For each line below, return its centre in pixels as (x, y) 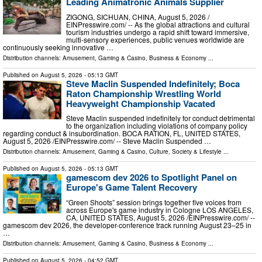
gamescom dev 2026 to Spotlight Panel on (151, 177)
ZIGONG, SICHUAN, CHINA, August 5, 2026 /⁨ (138, 16)
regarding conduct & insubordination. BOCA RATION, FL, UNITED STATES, (122, 133)
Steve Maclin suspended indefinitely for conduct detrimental (161, 118)
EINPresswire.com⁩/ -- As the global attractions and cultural (158, 24)
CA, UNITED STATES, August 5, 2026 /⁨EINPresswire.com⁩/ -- (161, 217)
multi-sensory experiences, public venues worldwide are (155, 39)
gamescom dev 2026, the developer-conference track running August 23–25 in (127, 225)
